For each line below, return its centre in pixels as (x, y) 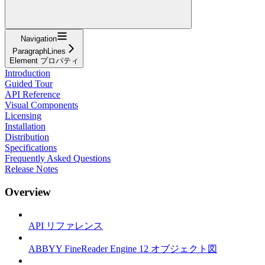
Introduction (28, 73)
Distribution (27, 137)
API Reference (33, 94)
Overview (28, 192)
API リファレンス (66, 226)
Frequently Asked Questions (58, 158)
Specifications (31, 147)
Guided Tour (29, 83)
